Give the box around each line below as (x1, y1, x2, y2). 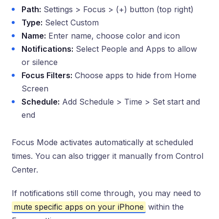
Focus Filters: (22, 70, 72, 80)
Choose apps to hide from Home (72, 70, 197, 80)
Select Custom (43, 18, 99, 27)
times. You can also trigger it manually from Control (12, 151, 203, 161)
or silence (22, 57, 58, 67)
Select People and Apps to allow (73, 44, 197, 54)
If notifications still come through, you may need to (12, 188, 201, 198)
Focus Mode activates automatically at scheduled (12, 137, 193, 147)
